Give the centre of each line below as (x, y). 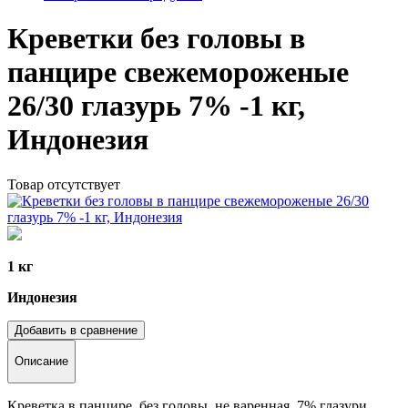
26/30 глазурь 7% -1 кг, (156, 106)
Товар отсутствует (64, 184)
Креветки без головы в (156, 39)
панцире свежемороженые (178, 72)
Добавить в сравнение (76, 330)
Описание (41, 362)
